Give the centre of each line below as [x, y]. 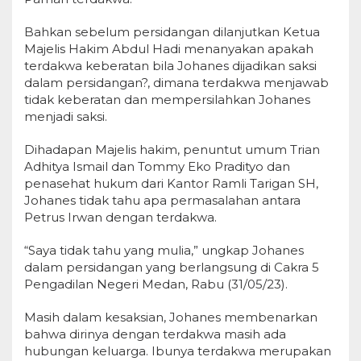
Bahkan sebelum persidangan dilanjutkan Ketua [172, 32]
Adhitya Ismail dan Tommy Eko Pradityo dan [157, 166]
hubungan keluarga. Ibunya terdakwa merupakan [178, 351]
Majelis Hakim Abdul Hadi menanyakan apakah [169, 49]
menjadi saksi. [66, 116]
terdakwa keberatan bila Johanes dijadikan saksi [170, 66]
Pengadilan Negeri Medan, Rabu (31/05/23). [156, 284]
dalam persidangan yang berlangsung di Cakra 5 [172, 267]
